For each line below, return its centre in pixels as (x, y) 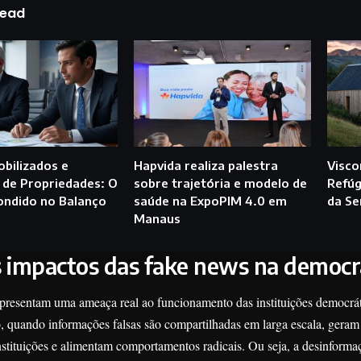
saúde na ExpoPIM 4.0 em (211, 200)
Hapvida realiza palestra (206, 165)
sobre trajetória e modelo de (221, 183)
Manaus (158, 218)
